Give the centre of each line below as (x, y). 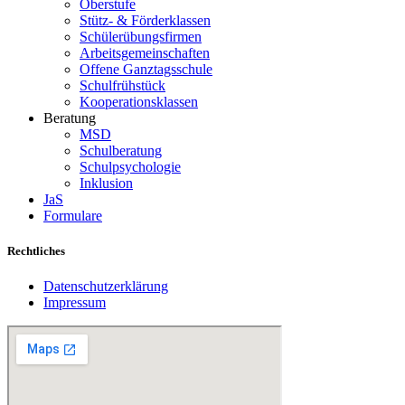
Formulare (73, 215)
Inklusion (106, 183)
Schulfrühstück (122, 85)
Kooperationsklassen (139, 101)
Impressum (75, 302)
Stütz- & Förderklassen (145, 20)
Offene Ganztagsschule (146, 69)
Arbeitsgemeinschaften (145, 52)
